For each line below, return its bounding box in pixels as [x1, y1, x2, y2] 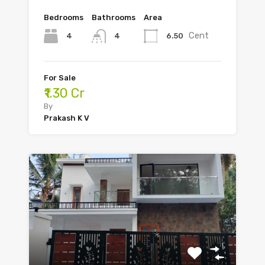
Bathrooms [92, 13, 135, 22]
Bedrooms [44, 13, 83, 22]
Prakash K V [44, 114, 89, 123]
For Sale [44, 73, 76, 83]
